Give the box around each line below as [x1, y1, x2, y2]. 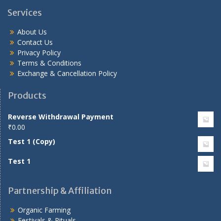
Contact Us [17, 37, 53, 47]
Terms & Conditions [17, 58, 81, 68]
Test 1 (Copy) [8, 137, 55, 147]
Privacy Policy [17, 48, 61, 58]
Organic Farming [18, 205, 71, 215]
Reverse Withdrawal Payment [8, 112, 113, 122]
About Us [17, 27, 47, 37]
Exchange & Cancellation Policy [17, 69, 117, 78]
